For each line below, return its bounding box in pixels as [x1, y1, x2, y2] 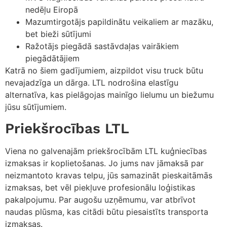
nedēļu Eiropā [25, 4, 78, 15]
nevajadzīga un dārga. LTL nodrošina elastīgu [5, 77, 178, 88]
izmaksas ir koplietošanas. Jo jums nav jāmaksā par [5, 158, 204, 169]
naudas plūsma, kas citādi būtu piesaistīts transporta [5, 207, 208, 217]
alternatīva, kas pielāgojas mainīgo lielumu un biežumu [5, 89, 214, 100]
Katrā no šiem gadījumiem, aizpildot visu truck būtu [5, 65, 203, 75]
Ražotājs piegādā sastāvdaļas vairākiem [25, 41, 179, 51]
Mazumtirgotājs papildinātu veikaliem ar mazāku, [25, 16, 213, 27]
